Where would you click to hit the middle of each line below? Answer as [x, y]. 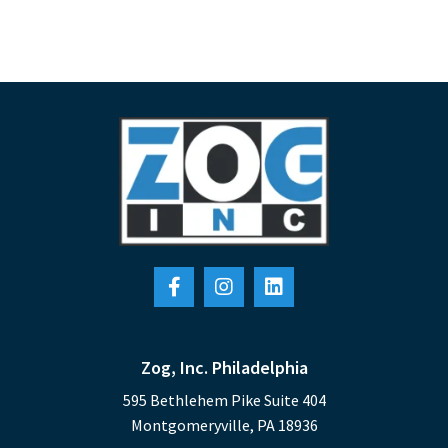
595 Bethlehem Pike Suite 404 [224, 399]
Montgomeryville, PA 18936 [224, 424]
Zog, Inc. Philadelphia [224, 367]
